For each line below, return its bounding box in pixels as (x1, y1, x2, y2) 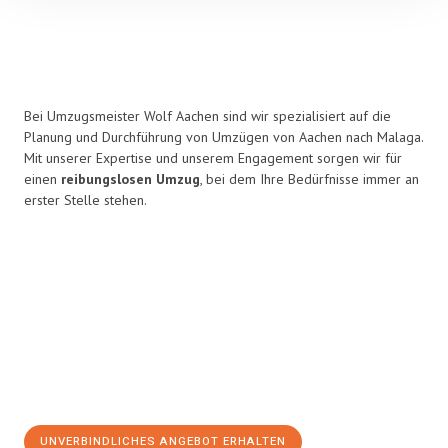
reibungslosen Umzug (61, 170, 200, 188)
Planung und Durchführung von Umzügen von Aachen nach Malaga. (24, 128, 423, 146)
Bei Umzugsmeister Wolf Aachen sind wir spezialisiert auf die (24, 107, 391, 125)
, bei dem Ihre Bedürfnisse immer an (200, 170, 419, 188)
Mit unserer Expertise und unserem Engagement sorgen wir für (24, 149, 402, 167)
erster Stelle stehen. (24, 191, 147, 209)
